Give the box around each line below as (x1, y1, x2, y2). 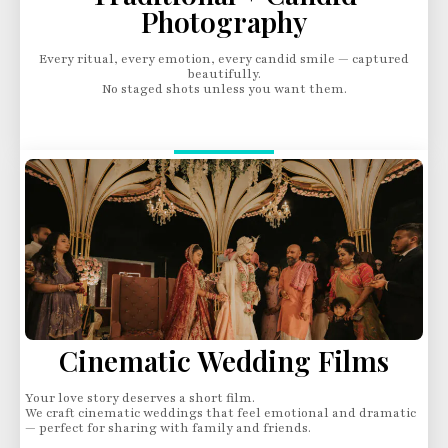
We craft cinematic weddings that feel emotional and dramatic (25, 405, 416, 421)
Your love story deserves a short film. (25, 390, 255, 406)
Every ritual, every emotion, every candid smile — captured (39, 51, 409, 67)
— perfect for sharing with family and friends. (25, 420, 311, 436)
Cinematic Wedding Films (59, 342, 389, 379)
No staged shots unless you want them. (101, 81, 347, 97)
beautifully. (187, 66, 261, 82)
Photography (141, 3, 307, 40)
